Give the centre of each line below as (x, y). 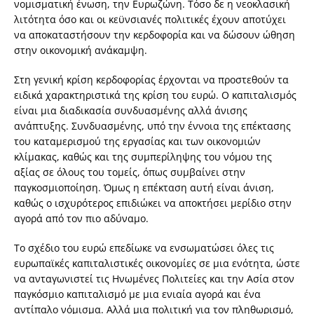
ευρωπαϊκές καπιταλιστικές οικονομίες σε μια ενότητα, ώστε (157, 264)
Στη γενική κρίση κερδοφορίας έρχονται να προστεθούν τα (151, 80)
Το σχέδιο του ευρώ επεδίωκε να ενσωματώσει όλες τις (144, 248)
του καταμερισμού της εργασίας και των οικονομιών (137, 142)
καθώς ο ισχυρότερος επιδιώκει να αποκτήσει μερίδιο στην (153, 203)
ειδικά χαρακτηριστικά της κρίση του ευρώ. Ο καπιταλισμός (155, 95)
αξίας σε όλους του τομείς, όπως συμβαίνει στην (130, 172)
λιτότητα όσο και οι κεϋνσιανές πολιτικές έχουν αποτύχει (150, 20)
